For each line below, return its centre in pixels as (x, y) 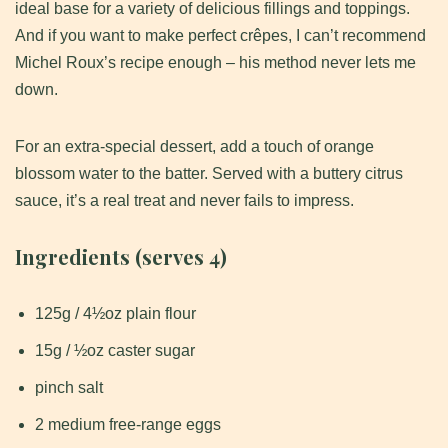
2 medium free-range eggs (128, 425)
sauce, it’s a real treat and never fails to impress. (184, 201)
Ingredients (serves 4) (121, 257)
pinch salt (69, 388)
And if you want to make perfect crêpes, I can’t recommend (220, 36)
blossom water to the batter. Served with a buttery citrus (209, 174)
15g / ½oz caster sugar (115, 351)
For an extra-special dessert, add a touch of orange (194, 147)
